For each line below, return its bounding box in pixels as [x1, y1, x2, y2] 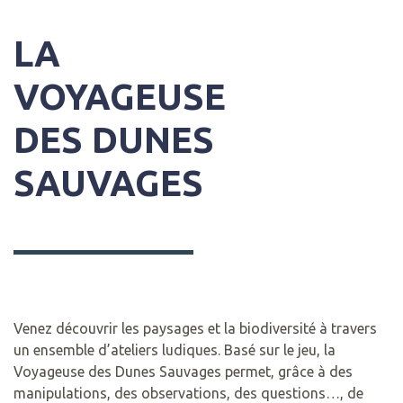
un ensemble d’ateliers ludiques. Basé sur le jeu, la [13, 341, 336, 358]
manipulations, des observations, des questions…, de [13, 384, 363, 401]
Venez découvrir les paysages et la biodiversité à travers [13, 319, 377, 336]
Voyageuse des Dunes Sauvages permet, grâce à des [13, 363, 353, 380]
